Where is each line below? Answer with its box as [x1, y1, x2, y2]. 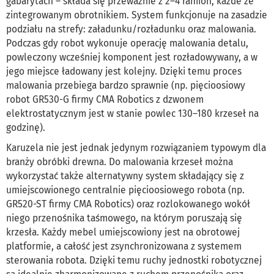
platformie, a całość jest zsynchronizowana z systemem [6, 240, 242, 253]
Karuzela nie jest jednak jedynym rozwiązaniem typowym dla [6, 142, 266, 154]
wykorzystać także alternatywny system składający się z [6, 170, 244, 182]
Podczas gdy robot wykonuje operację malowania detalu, [6, 37, 248, 50]
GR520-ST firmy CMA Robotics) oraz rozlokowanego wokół [6, 198, 250, 210]
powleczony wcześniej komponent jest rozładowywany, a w [6, 51, 257, 64]
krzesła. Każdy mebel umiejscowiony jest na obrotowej [6, 226, 240, 239]
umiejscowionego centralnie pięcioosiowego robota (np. [6, 184, 245, 196]
